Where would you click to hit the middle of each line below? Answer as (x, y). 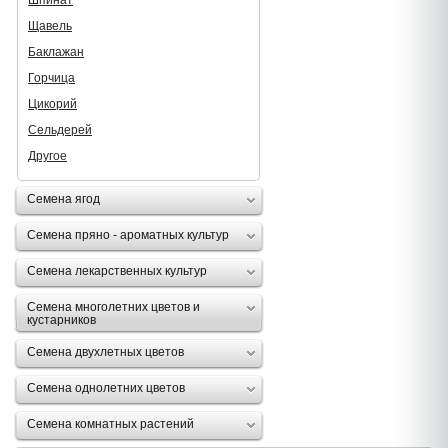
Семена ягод (63, 199)
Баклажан (56, 52)
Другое (47, 156)
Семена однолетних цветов (106, 388)
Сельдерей (60, 130)
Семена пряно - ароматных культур (128, 235)
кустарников (61, 320)
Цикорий (52, 104)
